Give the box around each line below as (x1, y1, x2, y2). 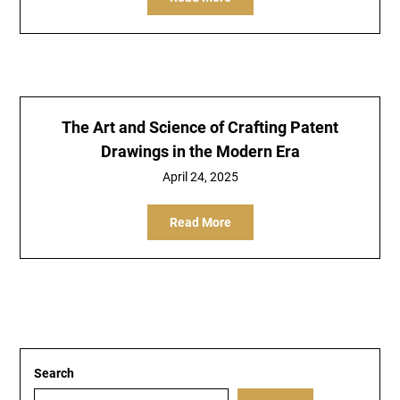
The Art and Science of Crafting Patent (62, 118, 338, 137)
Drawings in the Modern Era (100, 142, 300, 161)
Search (34, 366, 75, 380)
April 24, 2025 (162, 170, 238, 184)
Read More (169, 215, 231, 229)
